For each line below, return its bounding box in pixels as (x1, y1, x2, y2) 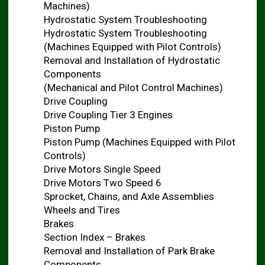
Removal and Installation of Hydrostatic (43, 54, 220, 66)
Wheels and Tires (43, 204, 120, 216)
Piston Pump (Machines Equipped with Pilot (43, 136, 235, 148)
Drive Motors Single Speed (43, 163, 161, 175)
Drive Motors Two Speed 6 (43, 177, 161, 189)
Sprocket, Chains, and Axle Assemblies (43, 190, 214, 202)
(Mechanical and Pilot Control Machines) (43, 82, 223, 93)
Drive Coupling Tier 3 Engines (43, 109, 173, 121)
